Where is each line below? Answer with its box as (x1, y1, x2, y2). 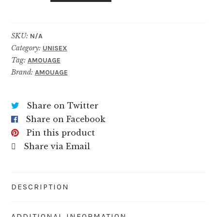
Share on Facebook (25, 114, 105, 124)
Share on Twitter (26, 100, 98, 110)
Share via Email (23, 141, 90, 151)
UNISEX (42, 44, 67, 52)
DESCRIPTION (11, 182, 69, 192)
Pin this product (26, 127, 95, 138)
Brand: (11, 67, 35, 77)
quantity (10, 2, 46, 13)
